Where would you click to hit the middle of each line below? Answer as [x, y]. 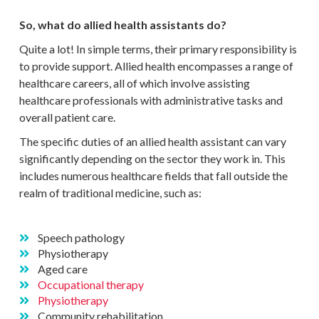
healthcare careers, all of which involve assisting [134, 83]
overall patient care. [67, 117]
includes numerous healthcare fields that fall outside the [153, 176]
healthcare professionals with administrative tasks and [151, 100]
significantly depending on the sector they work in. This [152, 158]
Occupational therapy [91, 284]
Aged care [63, 269]
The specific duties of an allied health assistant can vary [152, 141]
